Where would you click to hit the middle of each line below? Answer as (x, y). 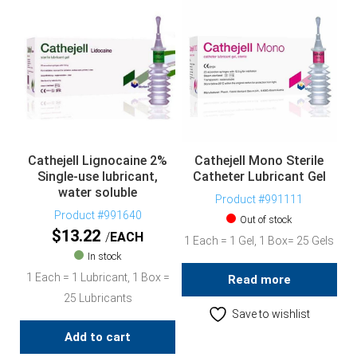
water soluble (98, 192)
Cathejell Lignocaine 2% (98, 160)
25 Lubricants (98, 298)
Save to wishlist (271, 314)
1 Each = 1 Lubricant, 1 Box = (98, 277)
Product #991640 (98, 215)
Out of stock (266, 219)
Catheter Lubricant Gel (259, 176)
